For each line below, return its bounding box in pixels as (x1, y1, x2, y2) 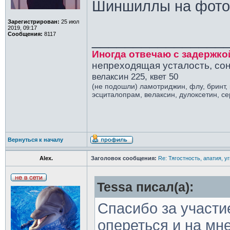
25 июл (59, 18, 79, 25)
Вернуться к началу (7, 137, 63, 143)
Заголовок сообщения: (90, 155, 157, 161)
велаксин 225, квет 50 (91, 71, 178, 82)
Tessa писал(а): (97, 180, 194, 194)
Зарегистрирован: (7, 18, 60, 25)
